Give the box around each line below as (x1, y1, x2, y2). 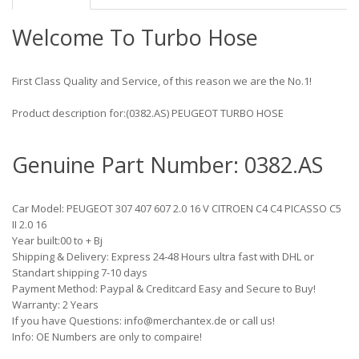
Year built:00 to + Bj (12, 233, 103, 248)
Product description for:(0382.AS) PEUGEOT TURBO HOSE (12, 106, 284, 120)
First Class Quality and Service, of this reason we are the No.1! (12, 74, 312, 88)
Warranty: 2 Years (12, 297, 99, 312)
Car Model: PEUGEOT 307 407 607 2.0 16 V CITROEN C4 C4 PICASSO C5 (12, 201, 341, 216)
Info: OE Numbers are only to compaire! (12, 329, 202, 344)
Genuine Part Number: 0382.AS (12, 150, 323, 179)
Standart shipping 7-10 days (12, 265, 147, 280)
